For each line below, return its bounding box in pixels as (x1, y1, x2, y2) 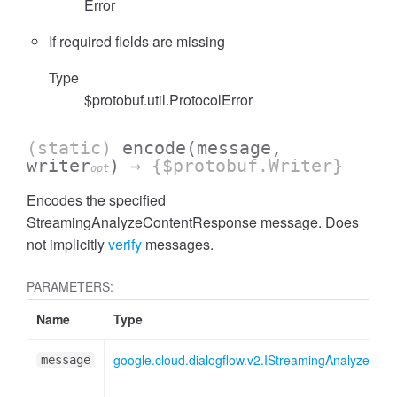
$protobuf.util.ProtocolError (84, 90, 253, 110)
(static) (27, 137, 122, 159)
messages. (142, 234, 214, 254)
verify (108, 234, 142, 254)
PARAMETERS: (27, 277, 113, 295)
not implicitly (27, 234, 108, 254)
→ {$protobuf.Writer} (120, 155, 343, 176)
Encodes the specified (27, 190, 166, 210)
